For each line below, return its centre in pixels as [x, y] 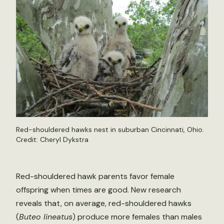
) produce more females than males [137, 217]
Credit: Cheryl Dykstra [52, 139]
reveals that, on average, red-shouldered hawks [104, 203]
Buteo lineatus [46, 217]
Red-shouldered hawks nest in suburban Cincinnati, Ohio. [110, 129]
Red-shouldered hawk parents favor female [95, 176]
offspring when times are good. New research [98, 190]
